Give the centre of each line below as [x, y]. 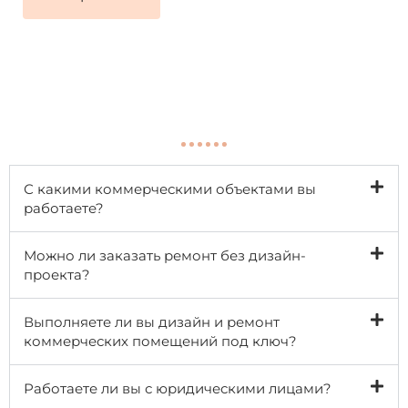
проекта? [57, 274]
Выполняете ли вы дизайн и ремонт [152, 321]
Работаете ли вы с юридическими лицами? [178, 388]
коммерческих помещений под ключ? [160, 341]
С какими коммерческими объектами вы [170, 189]
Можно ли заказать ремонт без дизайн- [165, 255]
